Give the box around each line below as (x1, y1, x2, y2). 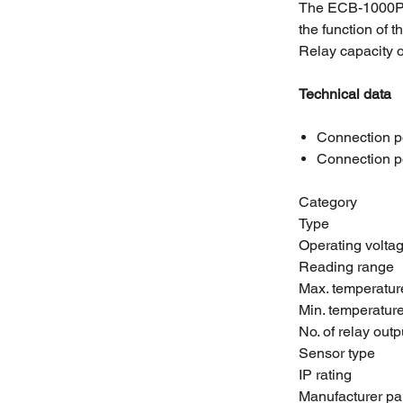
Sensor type (299, 345, 376, 362)
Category (299, 193, 358, 210)
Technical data (299, 85, 392, 103)
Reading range (299, 258, 395, 275)
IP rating (299, 366, 353, 383)
